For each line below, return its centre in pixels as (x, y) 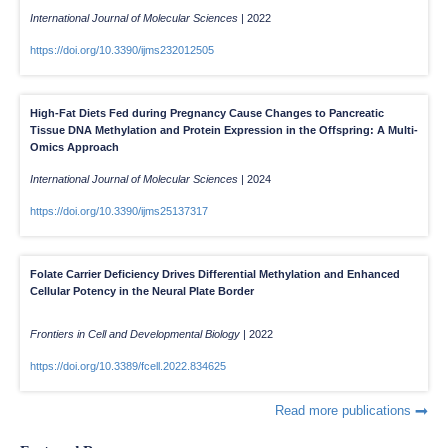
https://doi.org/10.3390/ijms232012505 (122, 49)
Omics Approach (74, 146)
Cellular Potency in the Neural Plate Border (142, 290)
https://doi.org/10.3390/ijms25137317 (119, 210)
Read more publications (345, 410)
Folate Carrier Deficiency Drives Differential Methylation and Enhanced (215, 273)
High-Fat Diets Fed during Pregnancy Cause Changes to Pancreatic (207, 112)
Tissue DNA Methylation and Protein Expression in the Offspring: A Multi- (224, 129)
